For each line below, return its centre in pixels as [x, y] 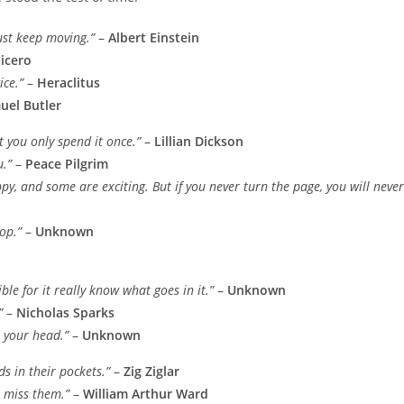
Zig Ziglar [151, 372]
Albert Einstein [154, 38]
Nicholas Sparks [65, 313]
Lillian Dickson [199, 142]
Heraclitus [69, 83]
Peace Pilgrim [67, 164]
